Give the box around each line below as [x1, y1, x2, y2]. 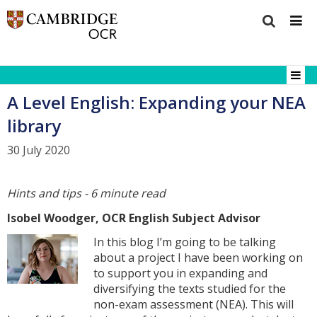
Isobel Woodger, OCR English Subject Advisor [7, 209, 260, 226]
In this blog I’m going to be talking [93, 234, 277, 250]
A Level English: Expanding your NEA [7, 90, 306, 114]
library [7, 113, 61, 137]
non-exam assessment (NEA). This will [93, 296, 294, 313]
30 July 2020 [7, 142, 70, 158]
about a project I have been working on [93, 250, 304, 266]
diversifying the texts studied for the [93, 281, 287, 297]
